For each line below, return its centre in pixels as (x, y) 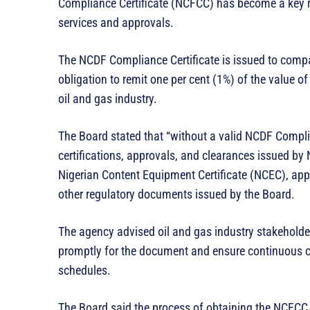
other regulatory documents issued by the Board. (176, 194)
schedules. (84, 270)
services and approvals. (116, 22)
